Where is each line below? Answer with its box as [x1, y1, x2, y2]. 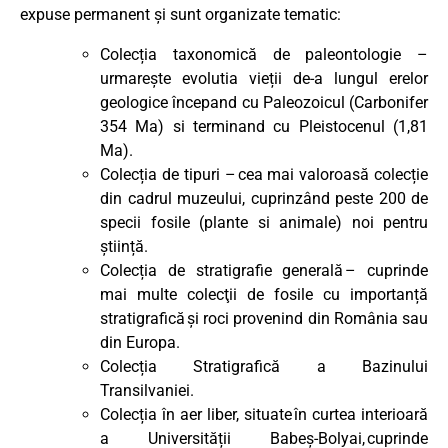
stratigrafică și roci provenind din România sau [100, 308, 428, 328]
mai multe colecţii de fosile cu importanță [100, 284, 428, 304]
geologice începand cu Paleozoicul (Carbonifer [100, 92, 428, 112]
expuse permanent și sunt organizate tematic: [20, 4, 345, 24]
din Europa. [100, 332, 180, 352]
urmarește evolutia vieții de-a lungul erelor [100, 68, 428, 88]
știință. [100, 236, 148, 256]
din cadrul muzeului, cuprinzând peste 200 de [100, 188, 428, 208]
